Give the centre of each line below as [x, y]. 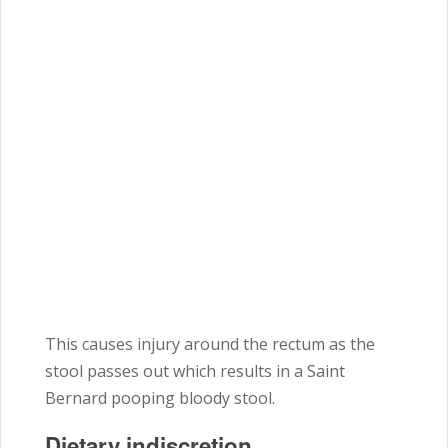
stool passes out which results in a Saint [195, 371]
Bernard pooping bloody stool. [160, 398]
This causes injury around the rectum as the [210, 344]
